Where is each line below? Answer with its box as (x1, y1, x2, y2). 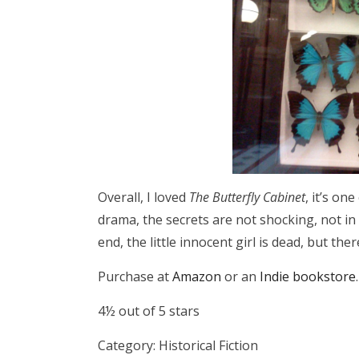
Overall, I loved (98, 188, 189, 207)
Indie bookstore (260, 268, 356, 286)
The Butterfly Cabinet (189, 188, 305, 207)
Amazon (172, 268, 221, 286)
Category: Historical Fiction (98, 337, 258, 355)
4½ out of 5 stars (98, 302, 200, 321)
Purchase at (98, 268, 172, 286)
